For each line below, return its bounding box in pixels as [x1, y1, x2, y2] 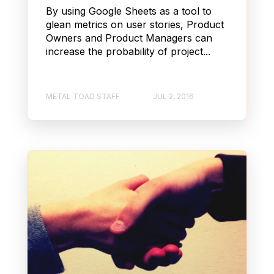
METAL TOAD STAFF [46, 91, 120, 101]
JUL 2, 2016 [153, 91, 194, 101]
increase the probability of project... [46, 45, 210, 58]
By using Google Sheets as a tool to [46, 5, 212, 18]
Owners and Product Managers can [46, 32, 212, 45]
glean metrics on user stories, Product [46, 18, 224, 31]
